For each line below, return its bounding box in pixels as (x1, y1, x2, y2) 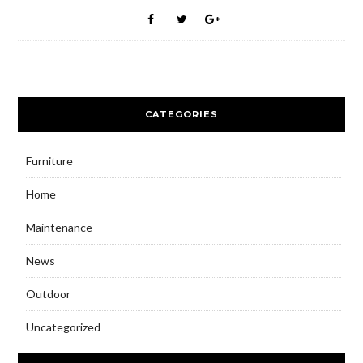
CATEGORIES (145, 108, 218, 120)
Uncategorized (25, 319, 100, 334)
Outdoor (25, 286, 70, 301)
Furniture (25, 153, 73, 168)
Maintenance (25, 220, 92, 234)
